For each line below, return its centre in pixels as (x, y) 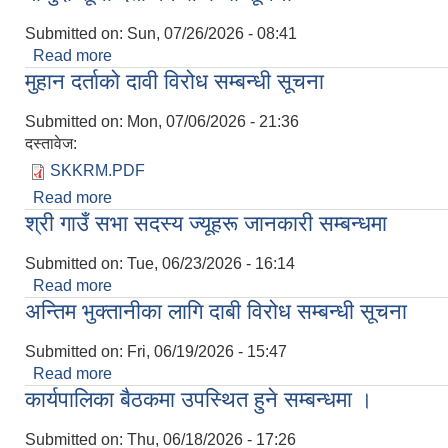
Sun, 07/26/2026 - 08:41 (212, 34)
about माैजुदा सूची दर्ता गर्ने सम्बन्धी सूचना (231, 56)
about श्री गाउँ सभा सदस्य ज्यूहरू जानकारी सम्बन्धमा (265, 286)
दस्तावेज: (53, 144)
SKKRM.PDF (97, 171)
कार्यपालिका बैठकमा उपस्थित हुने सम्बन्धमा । (199, 400)
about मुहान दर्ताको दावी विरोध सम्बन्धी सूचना (243, 198)
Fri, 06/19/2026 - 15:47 (207, 352)
